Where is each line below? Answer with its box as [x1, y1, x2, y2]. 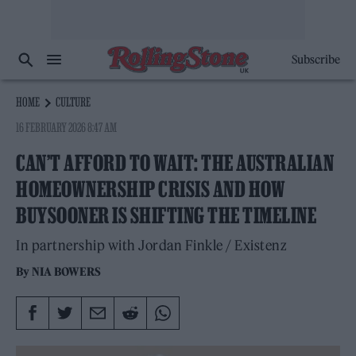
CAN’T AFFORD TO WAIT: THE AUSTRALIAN [16, 151, 334, 175]
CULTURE [55, 95, 91, 109]
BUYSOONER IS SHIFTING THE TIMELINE [16, 203, 316, 227]
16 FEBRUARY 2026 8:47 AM [16, 120, 118, 134]
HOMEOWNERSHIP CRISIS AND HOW [16, 177, 285, 201]
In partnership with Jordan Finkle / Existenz [16, 237, 287, 254]
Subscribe [291, 52, 340, 67]
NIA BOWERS [32, 265, 102, 279]
